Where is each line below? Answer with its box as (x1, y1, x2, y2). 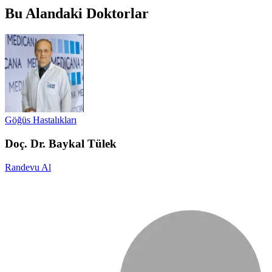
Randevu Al (5, 161, 51, 172)
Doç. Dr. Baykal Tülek (5, 137, 117, 150)
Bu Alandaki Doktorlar (5, 5, 149, 22)
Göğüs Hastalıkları (5, 115, 76, 126)
